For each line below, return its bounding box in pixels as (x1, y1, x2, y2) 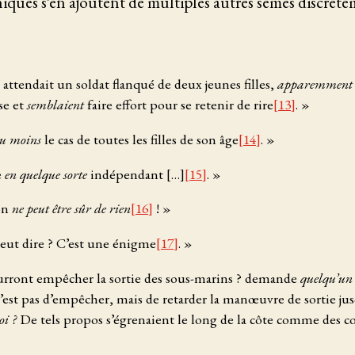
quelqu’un (300, 268, 353, 287)
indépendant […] (87, 164, 185, 183)
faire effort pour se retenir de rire (84, 95, 273, 114)
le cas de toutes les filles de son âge (41, 130, 239, 149)
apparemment (277, 74, 353, 94)
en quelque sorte (5, 164, 87, 183)
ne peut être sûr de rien (12, 199, 131, 218)
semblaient (27, 95, 84, 114)
